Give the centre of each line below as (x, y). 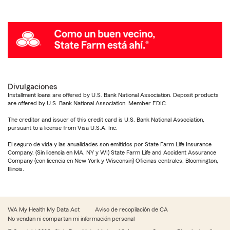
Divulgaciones (32, 87)
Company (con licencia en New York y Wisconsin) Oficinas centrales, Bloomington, (113, 160)
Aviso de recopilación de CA (131, 209)
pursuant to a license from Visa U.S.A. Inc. (63, 128)
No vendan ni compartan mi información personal (71, 218)
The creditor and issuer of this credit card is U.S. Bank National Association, (106, 119)
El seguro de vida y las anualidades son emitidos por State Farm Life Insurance (110, 144)
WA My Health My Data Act (44, 209)
